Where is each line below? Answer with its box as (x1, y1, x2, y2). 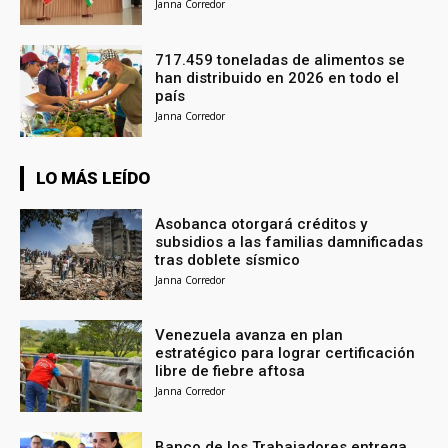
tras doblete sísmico (155, 250, 301, 269)
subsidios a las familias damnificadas (155, 232, 424, 251)
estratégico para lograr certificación (155, 344, 416, 363)
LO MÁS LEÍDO (36, 167, 150, 188)
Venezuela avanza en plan (155, 326, 344, 345)
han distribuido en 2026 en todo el (155, 68, 400, 87)
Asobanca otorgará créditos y (155, 214, 368, 233)
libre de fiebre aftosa (155, 362, 306, 381)
